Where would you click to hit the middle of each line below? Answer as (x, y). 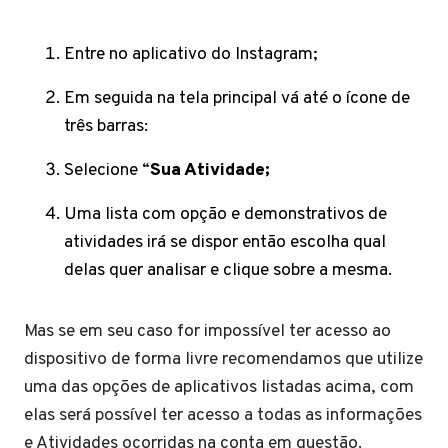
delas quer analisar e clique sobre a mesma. (230, 270)
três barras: (108, 126)
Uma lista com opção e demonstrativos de (225, 214)
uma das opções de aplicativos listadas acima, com (219, 387)
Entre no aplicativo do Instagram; (193, 54)
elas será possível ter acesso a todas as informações (223, 415)
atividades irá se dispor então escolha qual (225, 242)
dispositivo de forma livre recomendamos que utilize (223, 359)
